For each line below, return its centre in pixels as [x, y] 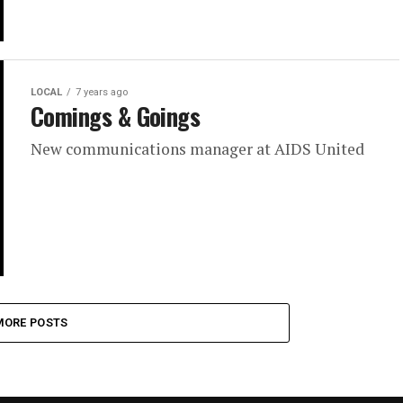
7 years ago [102, 92]
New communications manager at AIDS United [197, 148]
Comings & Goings [116, 116]
